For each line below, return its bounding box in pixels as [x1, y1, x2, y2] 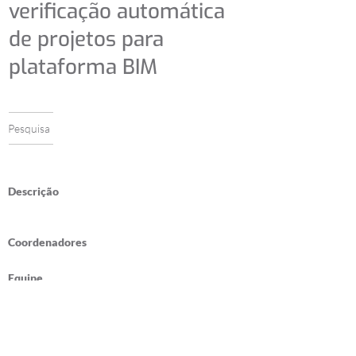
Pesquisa [8, 122, 50, 135]
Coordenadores [8, 235, 87, 249]
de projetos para [9, 25, 164, 53]
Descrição [8, 184, 59, 198]
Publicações [8, 307, 69, 320]
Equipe [8, 271, 43, 284]
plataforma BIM [9, 53, 157, 81]
